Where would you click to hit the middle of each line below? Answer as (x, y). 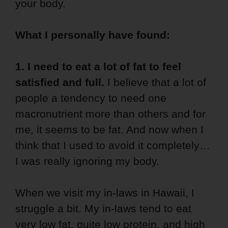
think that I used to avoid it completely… (113, 146)
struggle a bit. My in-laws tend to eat (103, 209)
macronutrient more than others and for (110, 114)
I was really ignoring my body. (87, 161)
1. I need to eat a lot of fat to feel (98, 67)
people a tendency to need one (91, 98)
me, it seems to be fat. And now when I (109, 130)
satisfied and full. (60, 82)
